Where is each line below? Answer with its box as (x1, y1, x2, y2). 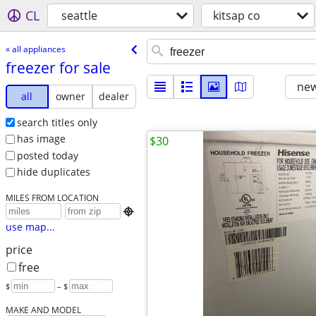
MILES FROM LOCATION (5, 192, 99, 204)
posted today (16, 148, 78, 162)
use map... (5, 220, 55, 234)
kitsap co (213, 8, 260, 23)
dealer (99, 89, 130, 103)
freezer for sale (5, 57, 111, 78)
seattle (61, 8, 97, 23)
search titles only (16, 115, 97, 129)
